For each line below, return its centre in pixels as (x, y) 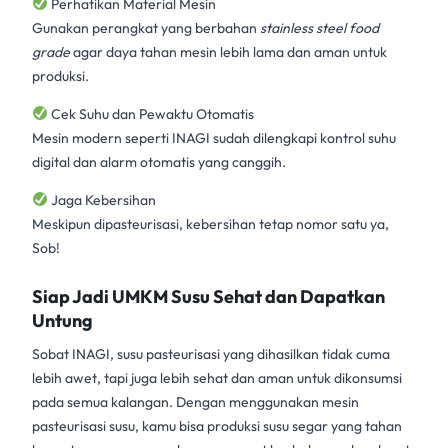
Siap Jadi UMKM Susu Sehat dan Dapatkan (208, 296)
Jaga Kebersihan (101, 199)
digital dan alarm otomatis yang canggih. (159, 161)
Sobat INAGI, (74, 353)
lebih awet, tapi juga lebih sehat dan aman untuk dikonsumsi (217, 377)
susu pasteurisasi (168, 353)
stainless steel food (319, 27)
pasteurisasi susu (83, 425)
